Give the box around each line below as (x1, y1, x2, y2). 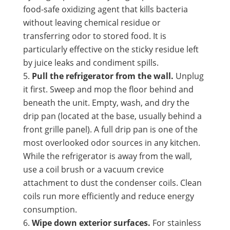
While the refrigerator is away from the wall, (23, 150, 192, 162)
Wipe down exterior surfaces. (31, 217, 150, 228)
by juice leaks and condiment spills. (23, 56, 159, 68)
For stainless (150, 217, 201, 228)
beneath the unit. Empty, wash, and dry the (23, 97, 189, 108)
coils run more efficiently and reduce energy (23, 190, 194, 202)
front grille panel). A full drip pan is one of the (23, 123, 198, 135)
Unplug (173, 70, 204, 82)
